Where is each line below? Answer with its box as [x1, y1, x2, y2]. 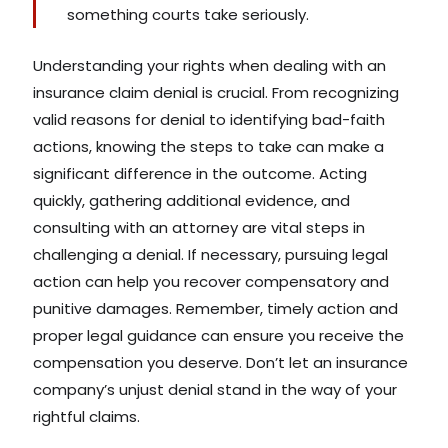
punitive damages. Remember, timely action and [33, 298, 398, 320]
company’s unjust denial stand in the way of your [33, 379, 397, 401]
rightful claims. [33, 406, 140, 428]
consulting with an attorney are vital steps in [33, 217, 365, 239]
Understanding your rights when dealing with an [33, 55, 386, 77]
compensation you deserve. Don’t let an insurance [33, 352, 408, 374]
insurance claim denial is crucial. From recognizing [33, 82, 399, 104]
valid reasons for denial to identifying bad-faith [33, 109, 385, 131]
